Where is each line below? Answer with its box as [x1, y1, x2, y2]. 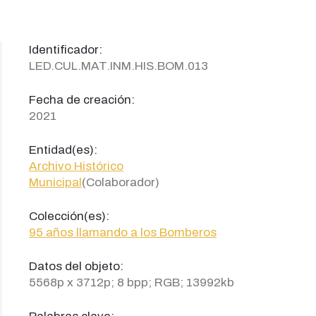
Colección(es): [29, 209, 109, 223]
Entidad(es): [29, 143, 97, 157]
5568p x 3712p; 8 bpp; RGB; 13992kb [29, 276, 234, 289]
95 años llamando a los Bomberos [29, 226, 217, 239]
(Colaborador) [82, 176, 159, 189]
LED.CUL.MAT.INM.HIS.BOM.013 [29, 59, 208, 73]
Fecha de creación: [29, 93, 135, 107]
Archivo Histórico [29, 159, 123, 173]
